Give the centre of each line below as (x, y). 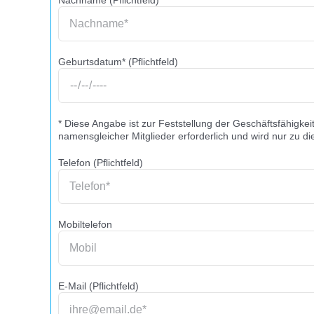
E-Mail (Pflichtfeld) (98, 286)
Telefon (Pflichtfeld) (101, 163)
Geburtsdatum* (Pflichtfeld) (118, 62)
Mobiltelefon (85, 224)
